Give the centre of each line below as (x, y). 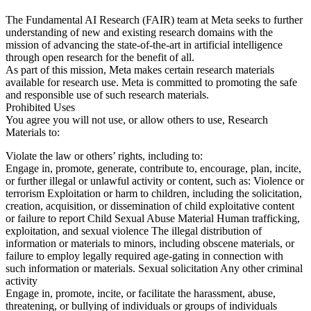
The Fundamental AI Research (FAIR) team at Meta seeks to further (154, 20)
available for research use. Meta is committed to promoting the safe (151, 83)
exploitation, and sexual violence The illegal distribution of (134, 231)
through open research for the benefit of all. (100, 58)
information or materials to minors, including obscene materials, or (150, 244)
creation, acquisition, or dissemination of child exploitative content (150, 206)
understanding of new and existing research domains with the (139, 33)
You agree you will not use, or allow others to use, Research (137, 120)
